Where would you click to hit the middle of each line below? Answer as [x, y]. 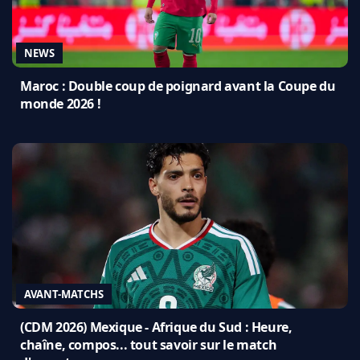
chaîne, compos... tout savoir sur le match [149, 345]
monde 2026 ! [61, 104]
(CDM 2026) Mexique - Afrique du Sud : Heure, [156, 327]
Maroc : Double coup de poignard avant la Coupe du [178, 86]
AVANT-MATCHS [64, 295]
